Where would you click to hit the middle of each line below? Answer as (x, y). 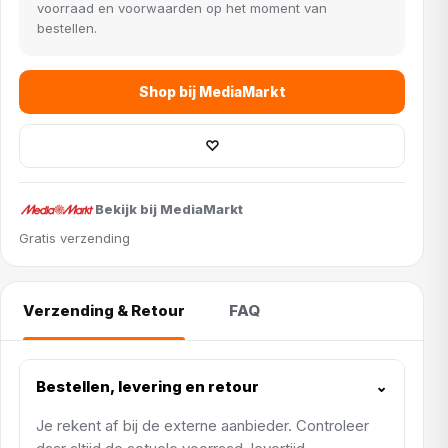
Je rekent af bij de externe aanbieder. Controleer (202, 425)
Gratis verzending (74, 237)
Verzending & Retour (104, 311)
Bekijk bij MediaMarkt (169, 209)
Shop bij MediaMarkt (212, 91)
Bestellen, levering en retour (147, 387)
